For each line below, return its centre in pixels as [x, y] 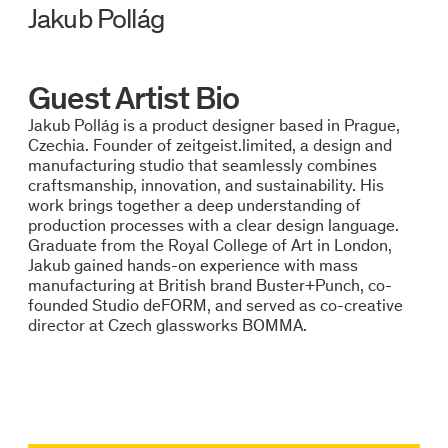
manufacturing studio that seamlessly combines [202, 165]
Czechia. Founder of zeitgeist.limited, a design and [209, 145]
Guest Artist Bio [133, 98]
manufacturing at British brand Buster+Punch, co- [209, 285]
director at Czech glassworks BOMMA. [167, 325]
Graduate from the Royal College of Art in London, [209, 245]
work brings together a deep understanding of [194, 205]
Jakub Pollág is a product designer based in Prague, [213, 125]
